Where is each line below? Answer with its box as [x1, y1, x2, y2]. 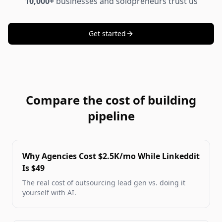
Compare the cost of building [26, 92, 196, 109]
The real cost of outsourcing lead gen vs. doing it [22, 178, 185, 188]
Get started [88, 29, 126, 39]
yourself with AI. [22, 188, 76, 198]
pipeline [87, 108, 135, 124]
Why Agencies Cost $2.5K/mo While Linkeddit [22, 151, 200, 162]
